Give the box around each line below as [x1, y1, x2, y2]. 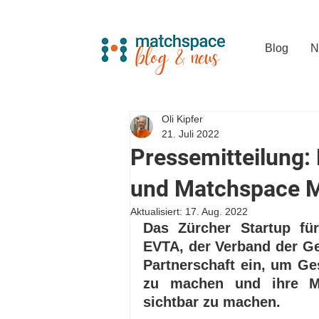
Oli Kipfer [162, 113, 203, 125]
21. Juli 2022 [162, 128, 219, 140]
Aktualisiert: [130, 206, 185, 217]
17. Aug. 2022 [185, 206, 248, 217]
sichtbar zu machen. [143, 294, 285, 310]
